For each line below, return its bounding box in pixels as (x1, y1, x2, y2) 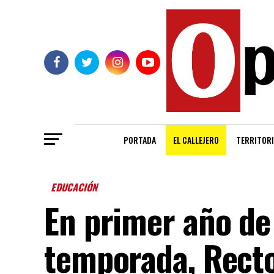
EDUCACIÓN (50, 180, 101, 195)
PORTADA (124, 133, 156, 147)
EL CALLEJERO (173, 133, 219, 147)
